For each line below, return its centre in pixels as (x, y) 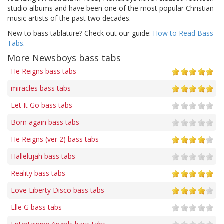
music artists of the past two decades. (69, 18)
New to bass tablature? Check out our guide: (80, 33)
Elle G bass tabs (36, 207)
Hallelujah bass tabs (43, 156)
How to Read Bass (183, 33)
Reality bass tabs (38, 173)
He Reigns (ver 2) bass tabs (55, 139)
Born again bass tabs (45, 122)
